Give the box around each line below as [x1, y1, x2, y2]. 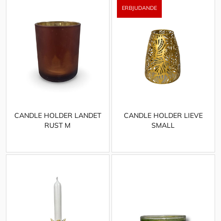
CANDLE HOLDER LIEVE [123, 110, 203, 120]
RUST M [44, 120, 71, 130]
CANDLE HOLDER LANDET [14, 110, 101, 120]
